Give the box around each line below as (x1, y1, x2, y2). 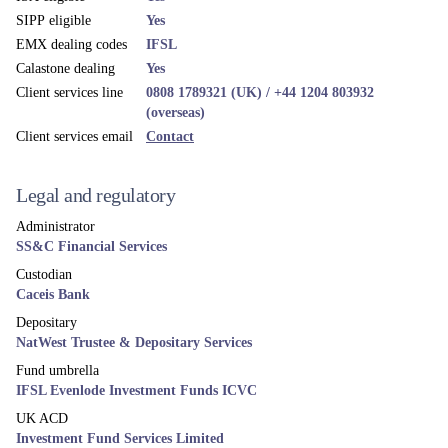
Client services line (16, 85, 123, 100)
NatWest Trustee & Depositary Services (16, 335, 252, 350)
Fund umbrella (16, 363, 99, 378)
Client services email (16, 129, 133, 144)
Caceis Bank (16, 287, 90, 302)
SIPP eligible (16, 13, 91, 28)
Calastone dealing (16, 61, 115, 76)
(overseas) (146, 105, 205, 120)
